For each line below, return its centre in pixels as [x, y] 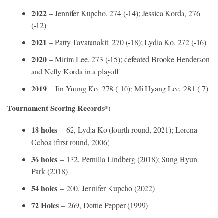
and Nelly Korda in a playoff [75, 71]
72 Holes [46, 205]
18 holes [45, 129]
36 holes [45, 159]
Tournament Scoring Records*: [59, 108]
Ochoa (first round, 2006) [70, 142]
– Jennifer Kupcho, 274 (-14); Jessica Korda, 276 [125, 13]
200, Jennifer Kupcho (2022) [110, 188]
